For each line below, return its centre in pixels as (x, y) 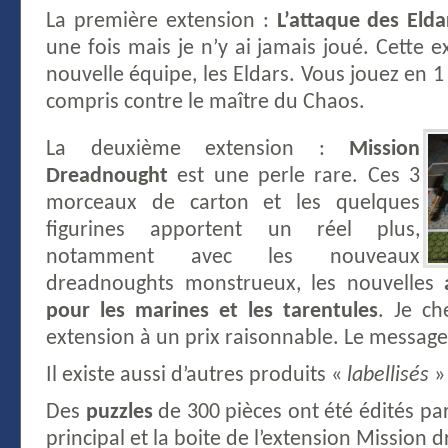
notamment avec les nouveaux (233, 257)
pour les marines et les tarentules (212, 311)
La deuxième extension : (197, 149)
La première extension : (161, 21)
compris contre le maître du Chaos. (205, 102)
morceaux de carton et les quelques (233, 203)
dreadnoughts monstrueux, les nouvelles (245, 284)
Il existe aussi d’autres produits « (196, 375)
